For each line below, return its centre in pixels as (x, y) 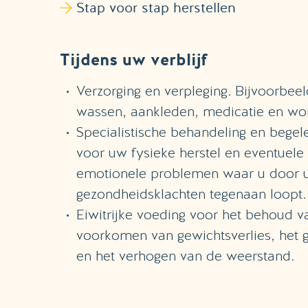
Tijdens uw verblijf (134, 60)
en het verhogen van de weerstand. (185, 256)
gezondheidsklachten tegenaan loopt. (191, 194)
